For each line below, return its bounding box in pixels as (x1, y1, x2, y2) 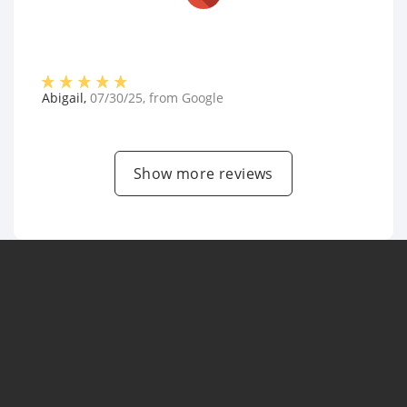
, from (143, 89, 182, 107)
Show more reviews (134, 164, 273, 184)
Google (182, 89, 223, 107)
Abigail (42, 89, 84, 107)
